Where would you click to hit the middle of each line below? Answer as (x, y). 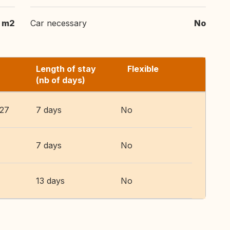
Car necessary (59, 23)
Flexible (143, 69)
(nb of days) (61, 80)
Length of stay (66, 69)
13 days (50, 181)
